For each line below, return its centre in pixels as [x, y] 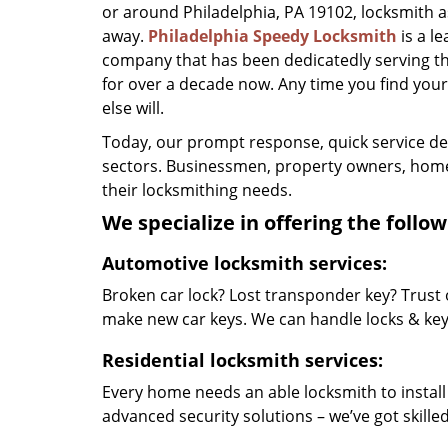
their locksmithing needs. [197, 190]
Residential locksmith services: [242, 360]
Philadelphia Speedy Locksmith [272, 36]
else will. [133, 108]
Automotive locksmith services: [244, 263]
